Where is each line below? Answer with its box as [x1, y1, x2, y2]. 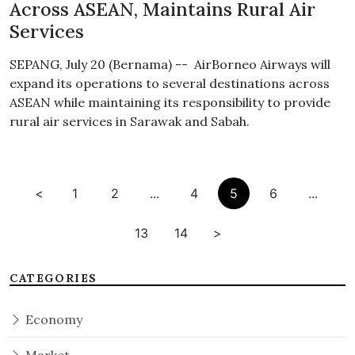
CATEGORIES [10, 271, 97, 285]
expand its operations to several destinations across [10, 75, 330, 91]
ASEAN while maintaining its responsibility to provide [10, 94, 330, 110]
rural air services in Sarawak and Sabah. [10, 113, 250, 129]
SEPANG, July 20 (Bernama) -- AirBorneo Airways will [10, 56, 330, 72]
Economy [22, 311, 82, 327]
